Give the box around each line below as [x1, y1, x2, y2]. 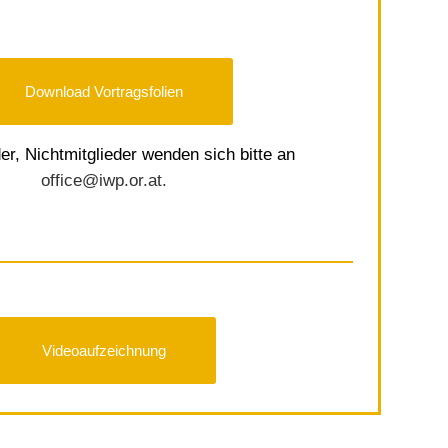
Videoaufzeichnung [42, 341, 167, 359]
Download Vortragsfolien [25, 83, 184, 100]
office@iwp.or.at [41, 171, 163, 191]
